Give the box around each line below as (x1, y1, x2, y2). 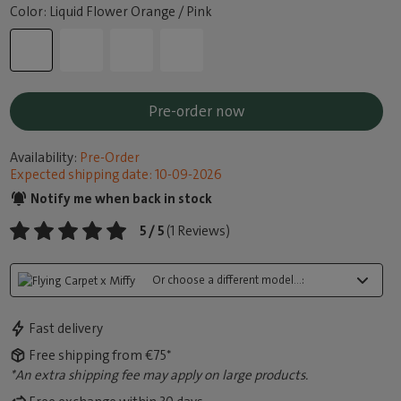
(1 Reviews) (166, 222, 231, 240)
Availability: (10, 149, 78, 166)
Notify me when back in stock (28, 190, 213, 208)
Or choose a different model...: (152, 272, 305, 287)
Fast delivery (29, 320, 104, 338)
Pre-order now (149, 101, 244, 121)
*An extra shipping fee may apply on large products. (10, 366, 309, 385)
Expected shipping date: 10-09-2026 (10, 166, 223, 183)
